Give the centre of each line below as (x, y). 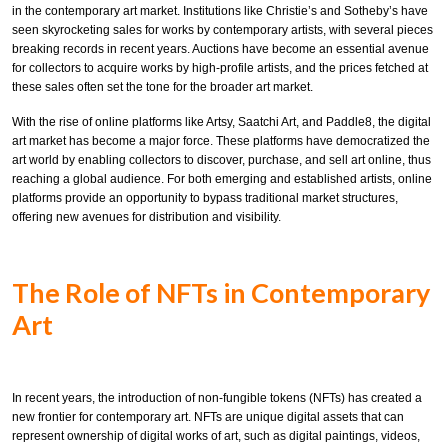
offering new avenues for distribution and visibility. (146, 216)
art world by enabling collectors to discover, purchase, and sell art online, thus (221, 159)
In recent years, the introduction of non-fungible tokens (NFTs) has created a (217, 398)
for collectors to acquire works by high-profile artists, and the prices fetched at (220, 68)
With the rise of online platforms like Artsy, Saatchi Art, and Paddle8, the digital (221, 121)
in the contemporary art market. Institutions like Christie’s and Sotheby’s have (220, 11)
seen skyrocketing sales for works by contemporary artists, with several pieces (222, 30)
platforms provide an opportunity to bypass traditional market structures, (205, 197)
